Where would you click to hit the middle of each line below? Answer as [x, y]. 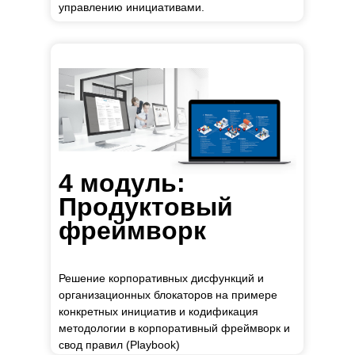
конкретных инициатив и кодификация [158, 311]
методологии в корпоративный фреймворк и [174, 328]
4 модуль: [122, 183]
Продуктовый [146, 207]
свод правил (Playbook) [119, 345]
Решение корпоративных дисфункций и [161, 278]
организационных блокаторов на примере [168, 295]
